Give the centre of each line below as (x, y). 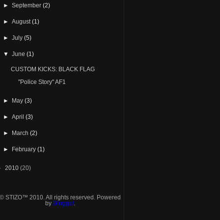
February (25, 149)
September (27, 5)
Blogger (63, 203)
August (22, 22)
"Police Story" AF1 (42, 82)
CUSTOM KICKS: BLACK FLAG (53, 69)
